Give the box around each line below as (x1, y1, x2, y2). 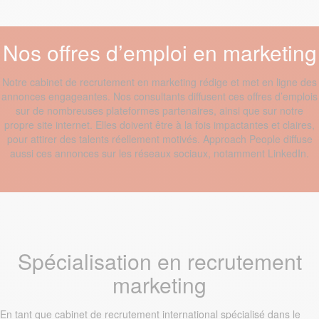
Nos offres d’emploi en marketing (2, 37, 317, 68)
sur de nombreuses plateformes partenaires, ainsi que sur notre (16, 103, 303, 117)
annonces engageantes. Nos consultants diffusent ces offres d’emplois (1, 89, 318, 103)
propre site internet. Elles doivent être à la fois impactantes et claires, (4, 117, 315, 132)
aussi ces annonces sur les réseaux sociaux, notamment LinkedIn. (10, 146, 309, 160)
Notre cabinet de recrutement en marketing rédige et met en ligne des (2, 75, 317, 89)
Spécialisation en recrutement (17, 246, 302, 276)
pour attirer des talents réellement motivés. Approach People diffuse (6, 132, 313, 146)
